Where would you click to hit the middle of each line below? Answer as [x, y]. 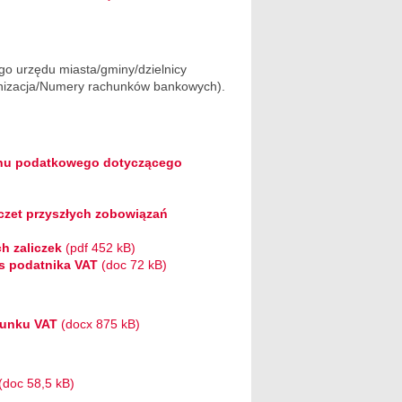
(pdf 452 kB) [99, 248]
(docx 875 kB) [100, 324]
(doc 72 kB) [132, 265]
